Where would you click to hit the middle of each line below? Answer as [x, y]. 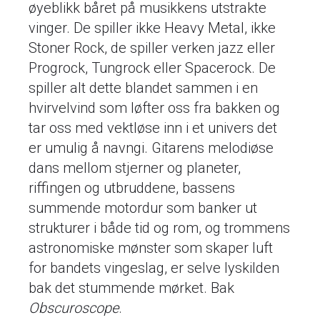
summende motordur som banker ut [143, 207]
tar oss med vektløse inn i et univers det [153, 127]
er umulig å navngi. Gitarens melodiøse [151, 147]
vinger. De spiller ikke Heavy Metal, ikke [152, 27]
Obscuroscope [74, 307]
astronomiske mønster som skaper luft [151, 247]
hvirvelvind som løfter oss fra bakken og [154, 107]
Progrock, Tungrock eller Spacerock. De [152, 67]
